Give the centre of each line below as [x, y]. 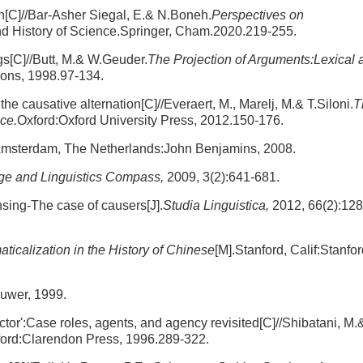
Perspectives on [258, 15]
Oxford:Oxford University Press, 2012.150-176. [150, 120]
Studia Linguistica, [216, 205]
